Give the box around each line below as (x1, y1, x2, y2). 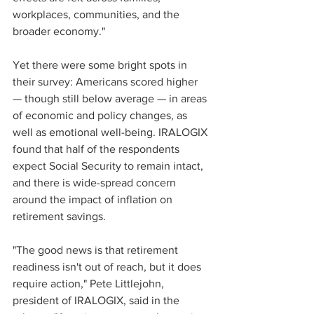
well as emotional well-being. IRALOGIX (13, 126, 210, 139)
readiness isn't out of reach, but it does (13, 261, 204, 273)
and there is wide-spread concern (13, 177, 179, 189)
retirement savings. (13, 210, 109, 223)
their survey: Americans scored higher (13, 76, 200, 88)
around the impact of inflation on (13, 193, 175, 206)
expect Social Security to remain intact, (13, 160, 206, 172)
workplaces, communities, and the (13, 8, 182, 21)
